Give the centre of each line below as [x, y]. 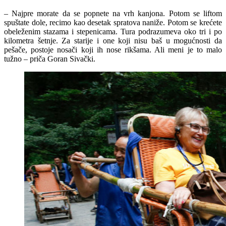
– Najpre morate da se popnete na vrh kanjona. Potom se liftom [113, 14]
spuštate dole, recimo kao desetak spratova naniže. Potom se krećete [113, 23]
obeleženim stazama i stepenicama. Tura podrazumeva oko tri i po [113, 32]
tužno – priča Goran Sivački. [50, 59]
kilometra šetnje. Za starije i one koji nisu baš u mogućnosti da [113, 41]
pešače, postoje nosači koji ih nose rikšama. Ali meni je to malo [113, 50]
